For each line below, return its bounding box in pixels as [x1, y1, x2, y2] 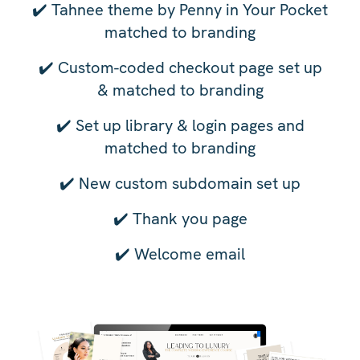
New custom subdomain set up [75, 172, 301, 194]
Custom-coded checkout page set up [53, 56, 322, 78]
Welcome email [130, 243, 245, 264]
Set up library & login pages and [71, 114, 305, 136]
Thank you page [128, 207, 247, 229]
